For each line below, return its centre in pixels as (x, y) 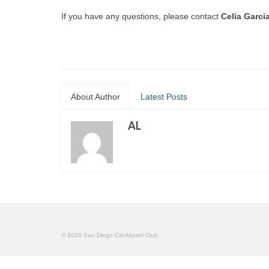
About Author (95, 96)
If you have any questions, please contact (140, 16)
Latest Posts (164, 96)
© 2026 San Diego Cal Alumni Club (110, 235)
